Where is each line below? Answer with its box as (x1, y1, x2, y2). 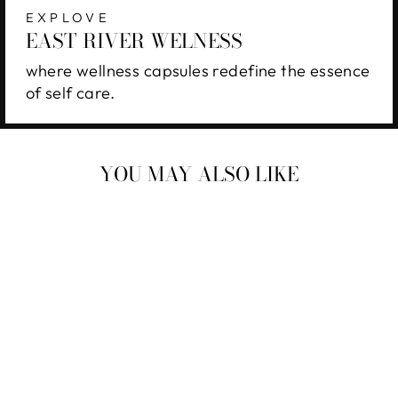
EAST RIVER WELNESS (25, 25, 243, 56)
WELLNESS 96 (28, 376, 142, 394)
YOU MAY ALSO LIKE (99, 159, 298, 190)
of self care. (25, 82, 115, 103)
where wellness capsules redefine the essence (25, 60, 370, 81)
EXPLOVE (25, 8, 111, 26)
